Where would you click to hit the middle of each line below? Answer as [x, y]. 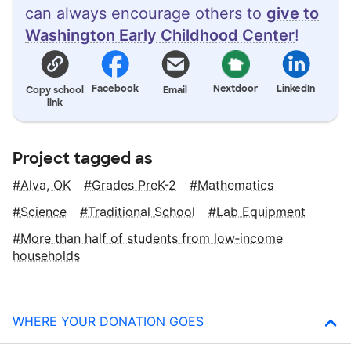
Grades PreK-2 [134, 185]
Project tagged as [83, 158]
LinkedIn [296, 88]
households [46, 255]
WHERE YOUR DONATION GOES [108, 321]
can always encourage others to [146, 13]
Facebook [116, 88]
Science [43, 211]
